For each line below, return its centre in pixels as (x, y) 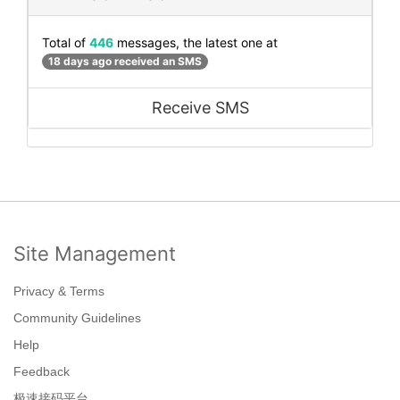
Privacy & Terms (59, 292)
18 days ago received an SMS (125, 62)
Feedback (42, 372)
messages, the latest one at (196, 42)
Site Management (95, 254)
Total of (66, 42)
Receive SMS (200, 108)
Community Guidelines (77, 318)
